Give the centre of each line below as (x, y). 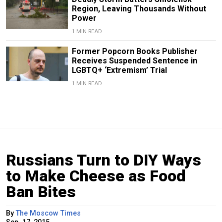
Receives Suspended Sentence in (134, 61)
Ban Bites (41, 192)
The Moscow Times (48, 214)
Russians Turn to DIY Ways (104, 160)
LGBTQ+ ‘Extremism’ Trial (119, 70)
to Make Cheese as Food (96, 176)
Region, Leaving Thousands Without (139, 9)
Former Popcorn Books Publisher (135, 52)
